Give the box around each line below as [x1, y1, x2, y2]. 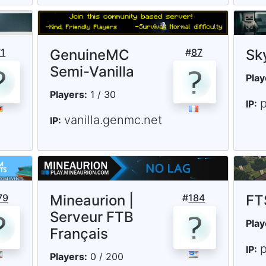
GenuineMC [49, 46, 129, 64]
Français [49, 225, 108, 243]
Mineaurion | [49, 192, 134, 210]
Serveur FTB [49, 208, 134, 226]
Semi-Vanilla [49, 63, 134, 81]
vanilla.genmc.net [64, 113, 162, 128]
